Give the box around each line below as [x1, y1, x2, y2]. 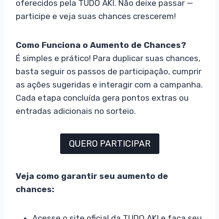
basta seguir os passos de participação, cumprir [16, 66, 201, 76]
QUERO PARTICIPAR [68, 138, 151, 150]
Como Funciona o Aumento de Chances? [16, 40, 186, 50]
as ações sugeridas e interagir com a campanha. [16, 79, 203, 89]
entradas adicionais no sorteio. [16, 106, 136, 116]
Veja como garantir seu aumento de [16, 171, 168, 181]
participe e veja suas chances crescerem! [16, 11, 176, 21]
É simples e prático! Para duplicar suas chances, [16, 53, 200, 63]
